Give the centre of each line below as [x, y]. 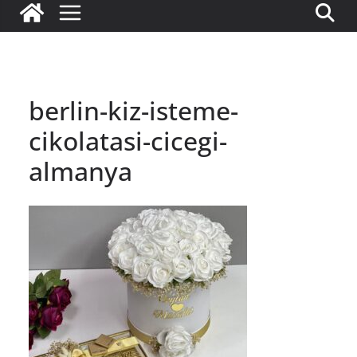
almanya [80, 171]
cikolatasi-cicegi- [128, 141]
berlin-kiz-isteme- [133, 110]
